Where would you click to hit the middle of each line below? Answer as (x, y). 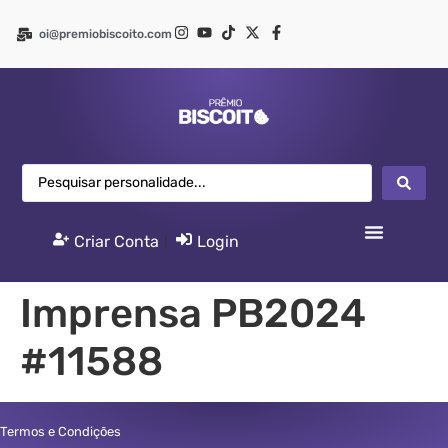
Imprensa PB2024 (193, 314)
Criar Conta (117, 242)
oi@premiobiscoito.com (105, 34)
